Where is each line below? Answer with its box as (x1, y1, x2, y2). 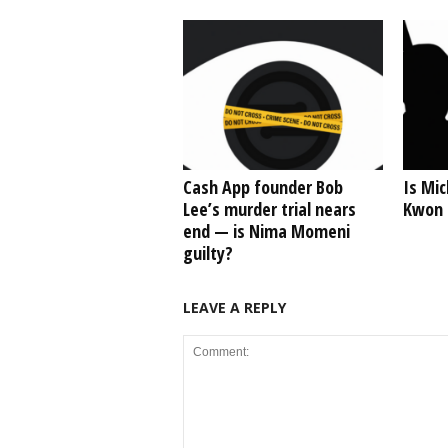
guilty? (182, 241, 233, 265)
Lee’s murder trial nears (182, 197, 356, 221)
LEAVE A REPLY (182, 298, 286, 317)
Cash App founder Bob (182, 175, 343, 199)
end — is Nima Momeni (182, 219, 350, 243)
